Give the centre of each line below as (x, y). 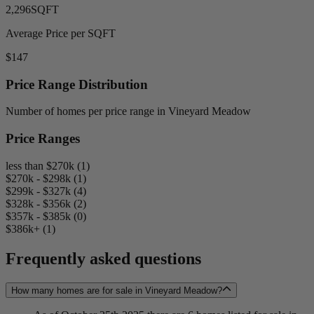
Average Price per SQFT (61, 33)
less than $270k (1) (48, 165)
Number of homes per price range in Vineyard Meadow (128, 111)
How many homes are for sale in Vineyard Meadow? (117, 290)
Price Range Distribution (77, 84)
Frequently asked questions (103, 258)
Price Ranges (43, 139)
